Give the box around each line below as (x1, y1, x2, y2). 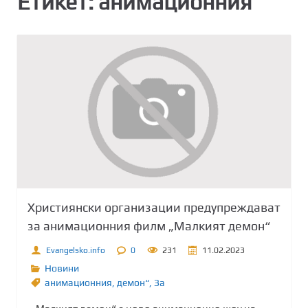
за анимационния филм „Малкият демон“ (27, 219, 270, 234)
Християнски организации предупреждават (27, 200, 280, 215)
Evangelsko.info (46, 245, 105, 255)
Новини (45, 263, 79, 274)
